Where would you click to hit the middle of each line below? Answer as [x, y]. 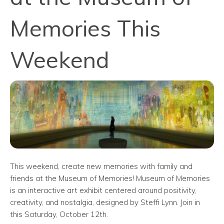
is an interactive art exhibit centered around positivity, [103, 190]
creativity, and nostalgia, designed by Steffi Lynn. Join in [105, 202]
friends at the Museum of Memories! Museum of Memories [110, 178]
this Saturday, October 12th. [59, 214]
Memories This [85, 28]
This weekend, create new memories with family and [101, 166]
